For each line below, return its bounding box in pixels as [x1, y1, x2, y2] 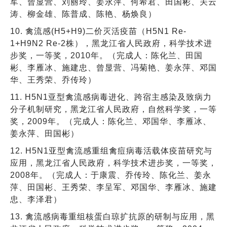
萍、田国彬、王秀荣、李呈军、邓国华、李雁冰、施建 [10, 182, 217, 192]
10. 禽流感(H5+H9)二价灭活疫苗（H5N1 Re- [10, 26, 186, 35]
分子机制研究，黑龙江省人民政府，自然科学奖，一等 [10, 104, 217, 113]
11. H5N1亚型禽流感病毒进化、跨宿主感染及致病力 [10, 92, 212, 101]
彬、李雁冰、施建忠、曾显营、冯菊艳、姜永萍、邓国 [10, 63, 217, 72]
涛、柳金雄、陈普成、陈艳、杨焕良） [10, 9, 157, 18]
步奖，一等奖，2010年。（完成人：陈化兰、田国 [10, 51, 203, 60]
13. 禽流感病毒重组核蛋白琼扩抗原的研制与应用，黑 [10, 212, 215, 221]
